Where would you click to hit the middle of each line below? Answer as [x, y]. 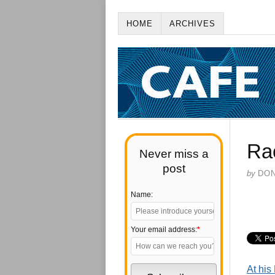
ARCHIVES [192, 24]
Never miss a [174, 153]
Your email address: [164, 230]
